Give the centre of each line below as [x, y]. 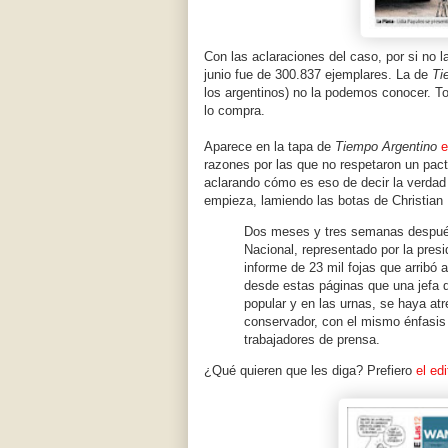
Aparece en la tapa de [269, 147]
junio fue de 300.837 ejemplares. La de [318, 75]
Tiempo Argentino [386, 147]
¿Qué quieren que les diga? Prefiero [310, 371]
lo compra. [234, 111]
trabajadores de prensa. [312, 340]
